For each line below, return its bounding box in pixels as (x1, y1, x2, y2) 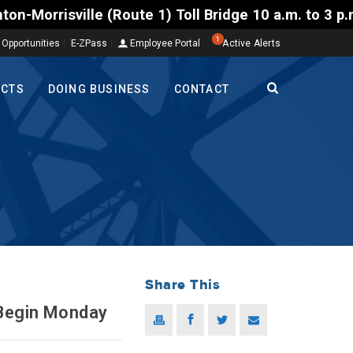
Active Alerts (222, 38, 281, 49)
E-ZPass (71, 38, 108, 49)
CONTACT (173, 83, 229, 96)
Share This (145, 276, 221, 294)
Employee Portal (128, 38, 201, 49)
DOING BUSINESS (47, 83, 150, 96)
